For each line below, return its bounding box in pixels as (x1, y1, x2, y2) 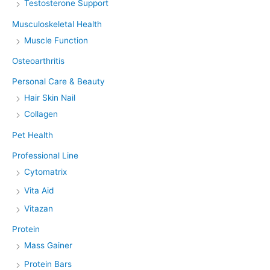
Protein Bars (24, 259, 72, 269)
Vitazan (24, 204, 53, 214)
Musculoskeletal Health (12, 19, 102, 29)
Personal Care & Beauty (12, 77, 105, 87)
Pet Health (12, 130, 53, 140)
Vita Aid (24, 185, 54, 195)
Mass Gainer (24, 240, 72, 251)
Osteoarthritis (12, 56, 64, 66)
